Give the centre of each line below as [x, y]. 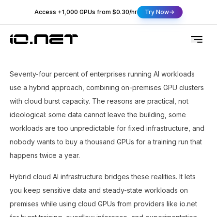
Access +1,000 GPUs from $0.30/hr [86, 12]
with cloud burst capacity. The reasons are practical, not [99, 101]
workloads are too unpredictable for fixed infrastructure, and [107, 128]
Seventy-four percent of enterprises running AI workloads [102, 74]
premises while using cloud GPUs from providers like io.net [103, 204]
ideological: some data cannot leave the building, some [98, 115]
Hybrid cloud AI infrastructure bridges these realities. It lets [103, 177]
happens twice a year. [45, 155]
